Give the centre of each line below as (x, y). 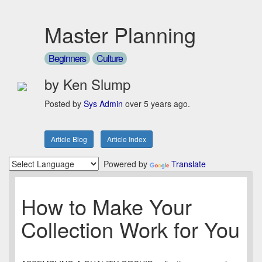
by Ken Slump (87, 84)
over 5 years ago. (156, 104)
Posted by (64, 104)
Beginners (67, 58)
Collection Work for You (130, 229)
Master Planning (120, 34)
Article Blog (69, 139)
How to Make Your (106, 206)
